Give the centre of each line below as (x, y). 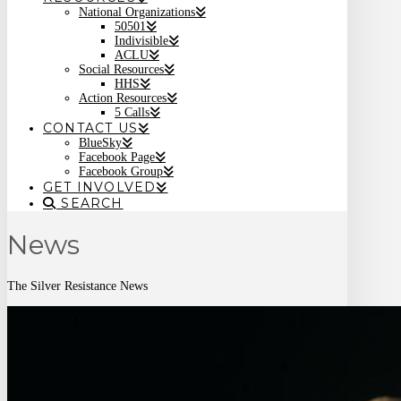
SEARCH (90, 203)
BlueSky (100, 143)
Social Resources (121, 69)
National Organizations (137, 12)
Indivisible (141, 41)
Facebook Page (117, 157)
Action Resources (123, 98)
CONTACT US (90, 128)
